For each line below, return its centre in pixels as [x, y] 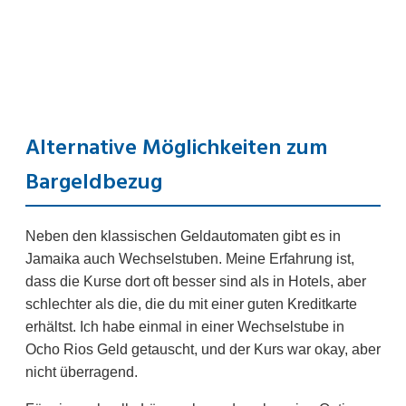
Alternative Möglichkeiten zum [176, 149]
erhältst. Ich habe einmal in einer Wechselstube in [185, 327]
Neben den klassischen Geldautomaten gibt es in [183, 237]
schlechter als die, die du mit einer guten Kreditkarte [191, 304]
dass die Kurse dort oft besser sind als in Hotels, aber [196, 282]
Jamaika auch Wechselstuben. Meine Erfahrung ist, [190, 259]
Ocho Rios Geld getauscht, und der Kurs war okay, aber [203, 350]
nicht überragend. [82, 372]
